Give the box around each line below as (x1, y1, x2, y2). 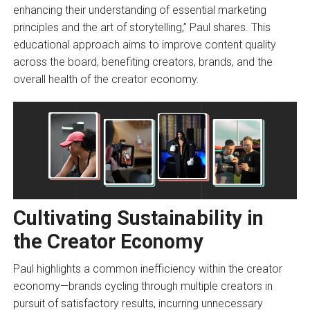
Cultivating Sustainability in (12, 206, 264, 230)
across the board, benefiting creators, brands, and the (12, 55, 273, 69)
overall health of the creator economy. (12, 73, 199, 86)
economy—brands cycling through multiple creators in (12, 279, 273, 293)
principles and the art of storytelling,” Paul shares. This (12, 21, 271, 35)
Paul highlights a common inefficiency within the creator (12, 262, 282, 275)
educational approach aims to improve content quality (12, 38, 276, 52)
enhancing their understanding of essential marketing (12, 3, 266, 17)
